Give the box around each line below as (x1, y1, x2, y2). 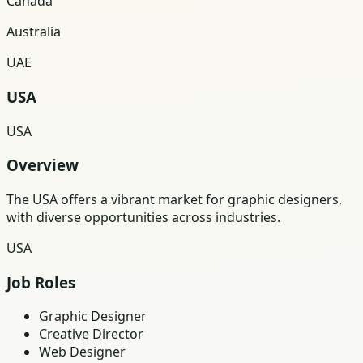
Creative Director (39, 325, 143, 344)
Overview (6, 155, 79, 176)
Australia (6, 23, 61, 41)
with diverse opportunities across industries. (6, 207, 280, 226)
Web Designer (39, 343, 126, 361)
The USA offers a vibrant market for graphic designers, (6, 190, 342, 208)
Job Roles (6, 271, 75, 293)
